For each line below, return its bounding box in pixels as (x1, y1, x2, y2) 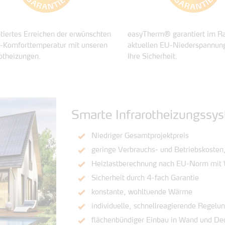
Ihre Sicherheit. (128, 53, 178, 61)
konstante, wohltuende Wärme (91, 189, 192, 196)
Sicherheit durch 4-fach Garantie (91, 175, 199, 182)
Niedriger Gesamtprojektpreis (91, 133, 189, 140)
